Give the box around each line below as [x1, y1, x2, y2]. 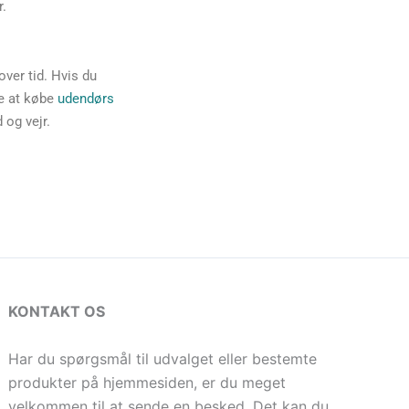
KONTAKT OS [8, 302, 106, 321]
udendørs [58, 90, 114, 108]
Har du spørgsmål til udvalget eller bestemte [8, 350, 318, 369]
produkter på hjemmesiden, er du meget [8, 373, 287, 393]
